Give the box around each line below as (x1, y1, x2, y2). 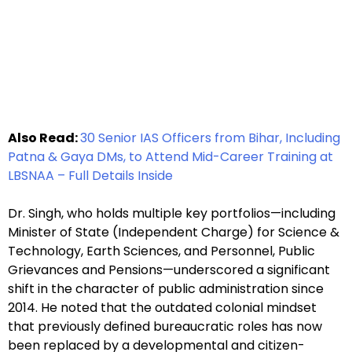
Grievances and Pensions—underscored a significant (8, 261, 330, 280)
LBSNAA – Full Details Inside (8, 167, 173, 185)
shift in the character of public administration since (8, 280, 324, 299)
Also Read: (8, 129, 80, 148)
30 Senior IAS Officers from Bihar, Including (80, 129, 340, 148)
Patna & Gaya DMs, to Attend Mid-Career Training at (8, 148, 333, 167)
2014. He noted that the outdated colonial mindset (8, 299, 317, 317)
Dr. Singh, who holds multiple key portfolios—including (8, 204, 335, 223)
